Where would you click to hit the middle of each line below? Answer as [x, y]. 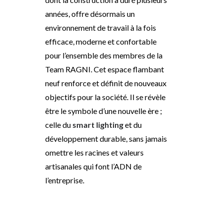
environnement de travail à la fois [101, 28]
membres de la [138, 55]
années [57, 14]
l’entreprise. [65, 180]
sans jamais [147, 139]
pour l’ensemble [72, 55]
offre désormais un [103, 14]
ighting [111, 125]
